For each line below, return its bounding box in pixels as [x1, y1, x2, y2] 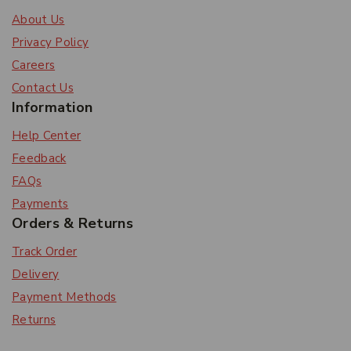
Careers [12, 57, 56, 73]
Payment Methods [12, 289, 117, 305]
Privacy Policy [12, 34, 89, 50]
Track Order [12, 244, 78, 259]
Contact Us [12, 80, 74, 96]
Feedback [12, 150, 67, 166]
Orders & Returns [12, 214, 133, 233]
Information [12, 98, 93, 117]
